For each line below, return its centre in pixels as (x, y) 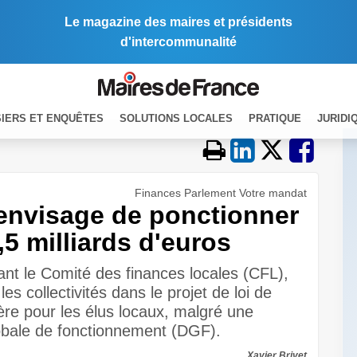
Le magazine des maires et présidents (178, 22)
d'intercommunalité (178, 42)
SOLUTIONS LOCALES (176, 118)
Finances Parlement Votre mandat (221, 193)
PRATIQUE (275, 118)
